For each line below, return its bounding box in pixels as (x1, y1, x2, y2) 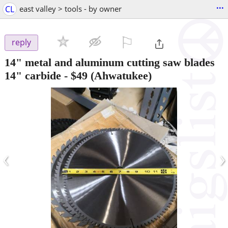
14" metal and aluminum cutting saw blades (5, 55, 215, 69)
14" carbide (5, 69, 61, 82)
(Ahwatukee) (88, 69, 152, 82)
